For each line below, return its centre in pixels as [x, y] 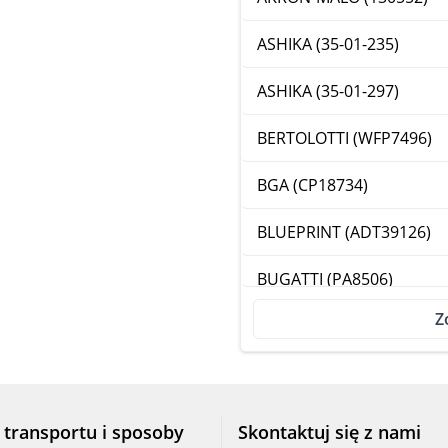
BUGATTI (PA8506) [325, 279]
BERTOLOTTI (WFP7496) [344, 138]
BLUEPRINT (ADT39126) [344, 232]
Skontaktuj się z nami [329, 432]
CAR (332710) [306, 373]
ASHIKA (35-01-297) [328, 91]
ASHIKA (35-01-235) [328, 44]
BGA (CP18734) [312, 185]
